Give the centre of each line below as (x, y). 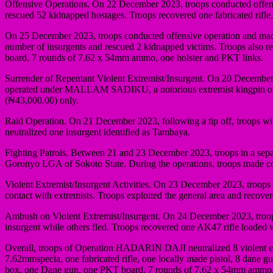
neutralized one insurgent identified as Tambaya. (97, 132)
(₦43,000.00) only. (42, 100)
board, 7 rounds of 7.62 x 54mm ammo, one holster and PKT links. (134, 57)
